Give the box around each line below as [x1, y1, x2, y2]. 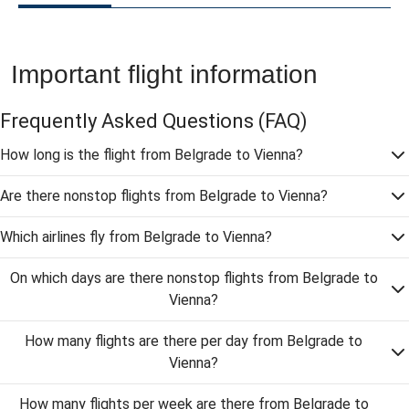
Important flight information [11, 60, 318, 89]
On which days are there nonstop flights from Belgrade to [9, 269, 378, 287]
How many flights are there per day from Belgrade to [25, 332, 362, 350]
